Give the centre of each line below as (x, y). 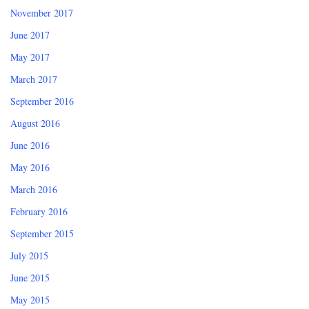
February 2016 (39, 212)
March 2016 (34, 190)
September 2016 (42, 101)
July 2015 (29, 256)
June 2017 (30, 35)
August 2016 (35, 123)
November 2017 (42, 13)
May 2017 (30, 57)
